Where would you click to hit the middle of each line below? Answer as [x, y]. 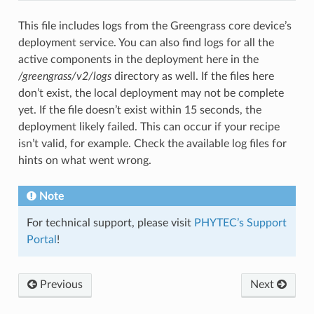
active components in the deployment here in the [138, 59]
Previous [60, 284]
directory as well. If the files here [192, 76]
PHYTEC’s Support [240, 223]
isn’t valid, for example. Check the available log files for [152, 143]
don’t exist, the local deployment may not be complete [151, 93]
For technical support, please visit [110, 223]
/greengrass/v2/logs [64, 76]
